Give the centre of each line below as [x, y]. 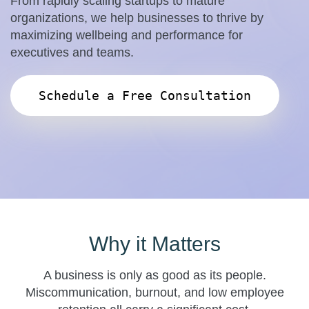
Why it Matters [154, 243]
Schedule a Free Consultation [145, 95]
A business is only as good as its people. [154, 275]
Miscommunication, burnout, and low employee [154, 292]
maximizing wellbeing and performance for [127, 35]
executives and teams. [72, 52]
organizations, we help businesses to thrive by [137, 18]
